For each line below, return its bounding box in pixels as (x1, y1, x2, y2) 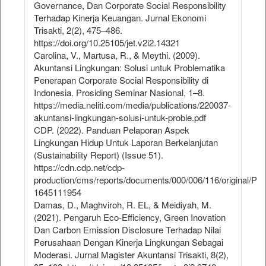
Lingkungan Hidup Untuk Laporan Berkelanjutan (34, 136, 218, 149)
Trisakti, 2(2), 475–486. (34, 24, 122, 37)
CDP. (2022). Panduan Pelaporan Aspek (34, 123, 189, 137)
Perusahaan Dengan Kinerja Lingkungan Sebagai (34, 236, 223, 249)
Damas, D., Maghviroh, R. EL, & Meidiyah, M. (34, 198, 211, 211)
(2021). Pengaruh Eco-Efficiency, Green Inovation (34, 211, 226, 224)
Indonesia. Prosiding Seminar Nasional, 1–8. (34, 86, 205, 99)
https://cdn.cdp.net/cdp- (34, 161, 125, 174)
